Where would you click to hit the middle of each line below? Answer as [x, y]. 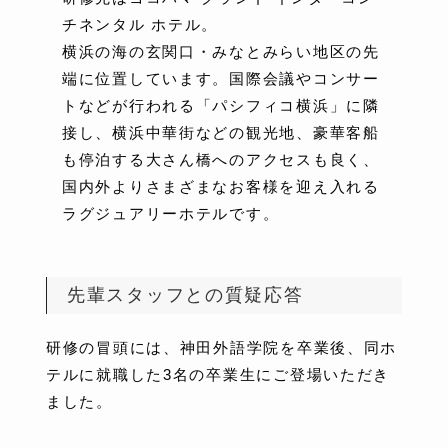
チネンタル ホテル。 [140, 24]
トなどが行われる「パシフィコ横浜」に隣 [221, 105]
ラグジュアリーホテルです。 [171, 213]
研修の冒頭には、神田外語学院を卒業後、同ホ [222, 347]
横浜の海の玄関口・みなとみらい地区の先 [221, 51]
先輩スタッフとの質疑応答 [185, 294]
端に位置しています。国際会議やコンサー [221, 78]
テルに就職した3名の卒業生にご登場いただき [218, 374]
